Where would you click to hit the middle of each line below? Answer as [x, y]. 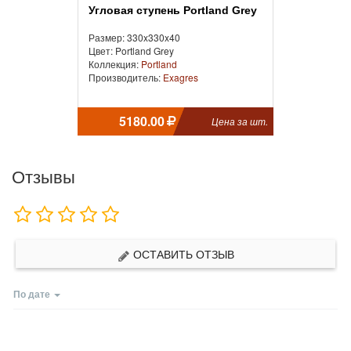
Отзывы [43, 176]
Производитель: [126, 78]
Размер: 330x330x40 [134, 38]
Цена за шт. [240, 121]
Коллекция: [115, 64]
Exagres [181, 78]
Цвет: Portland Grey [131, 51]
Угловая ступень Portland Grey [176, 11]
